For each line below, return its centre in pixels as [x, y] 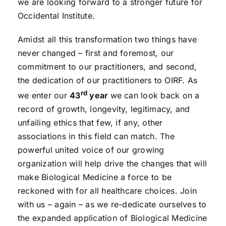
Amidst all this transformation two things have [107, 39]
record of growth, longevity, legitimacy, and [104, 109]
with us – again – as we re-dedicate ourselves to [112, 205]
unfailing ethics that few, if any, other [90, 123]
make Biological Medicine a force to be [95, 177]
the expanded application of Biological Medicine [112, 218]
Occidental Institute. [56, 16]
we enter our [44, 96]
